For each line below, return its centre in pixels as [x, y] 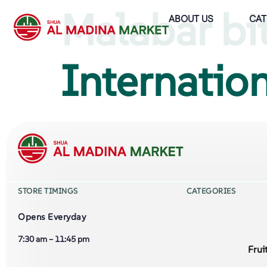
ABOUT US [191, 19]
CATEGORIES [211, 191]
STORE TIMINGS [48, 191]
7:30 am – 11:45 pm [54, 239]
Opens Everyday [52, 217]
